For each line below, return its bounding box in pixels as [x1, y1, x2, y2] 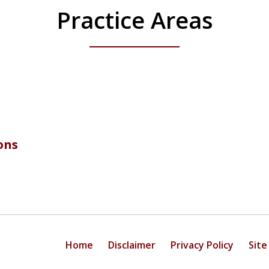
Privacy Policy [171, 238, 234, 252]
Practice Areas [56, 4, 213, 36]
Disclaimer [108, 238, 156, 252]
